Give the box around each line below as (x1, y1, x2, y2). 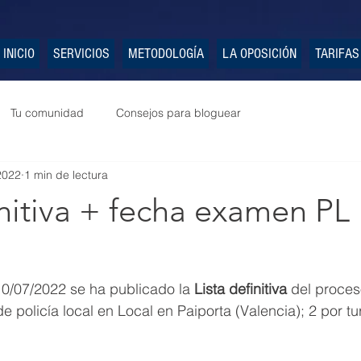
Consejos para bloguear (116, 105, 241, 120)
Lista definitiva (194, 280, 287, 298)
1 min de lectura (24, 167, 108, 182)
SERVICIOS (52, 45, 110, 62)
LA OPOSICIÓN (222, 45, 297, 62)
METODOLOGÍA (127, 45, 204, 62)
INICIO (2, 45, 35, 62)
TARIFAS (314, 45, 359, 62)
